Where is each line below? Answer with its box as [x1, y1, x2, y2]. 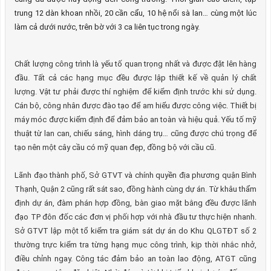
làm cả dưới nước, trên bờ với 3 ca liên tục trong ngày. [15, 22, 200, 31]
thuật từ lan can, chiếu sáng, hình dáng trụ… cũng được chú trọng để [15, 129, 256, 138]
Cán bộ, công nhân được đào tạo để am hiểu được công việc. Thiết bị [15, 101, 256, 110]
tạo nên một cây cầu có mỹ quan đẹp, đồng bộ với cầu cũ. [15, 143, 216, 152]
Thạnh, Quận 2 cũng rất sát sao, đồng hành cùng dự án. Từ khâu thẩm [15, 184, 256, 194]
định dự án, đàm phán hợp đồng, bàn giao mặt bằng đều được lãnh [15, 198, 256, 207]
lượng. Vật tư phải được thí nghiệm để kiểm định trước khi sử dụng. [15, 87, 256, 96]
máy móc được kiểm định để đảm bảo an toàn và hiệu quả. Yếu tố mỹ [15, 115, 256, 124]
